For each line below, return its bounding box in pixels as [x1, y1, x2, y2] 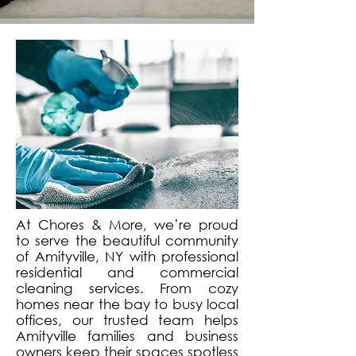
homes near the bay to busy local [16, 296, 238, 312]
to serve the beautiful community [16, 232, 238, 249]
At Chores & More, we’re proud [16, 216, 238, 233]
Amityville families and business [16, 327, 238, 344]
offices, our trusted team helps [16, 311, 238, 328]
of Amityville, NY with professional [16, 248, 238, 265]
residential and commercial [16, 264, 238, 281]
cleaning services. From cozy [16, 280, 238, 296]
